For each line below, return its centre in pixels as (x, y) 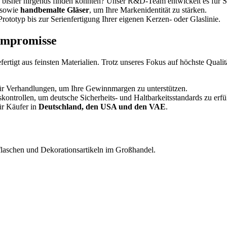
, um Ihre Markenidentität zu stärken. (148, 10)
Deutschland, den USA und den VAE (102, 106)
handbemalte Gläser (55, 10)
